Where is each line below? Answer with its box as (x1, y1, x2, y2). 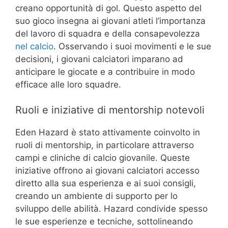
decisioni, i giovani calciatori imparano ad (15, 53, 183, 64)
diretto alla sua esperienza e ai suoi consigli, (15, 178, 196, 189)
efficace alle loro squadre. (15, 79, 121, 90)
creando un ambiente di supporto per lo (15, 191, 178, 202)
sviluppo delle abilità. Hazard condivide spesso (15, 204, 208, 214)
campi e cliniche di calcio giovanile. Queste (15, 153, 190, 163)
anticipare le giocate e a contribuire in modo (15, 66, 195, 77)
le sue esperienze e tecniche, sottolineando (15, 216, 193, 227)
